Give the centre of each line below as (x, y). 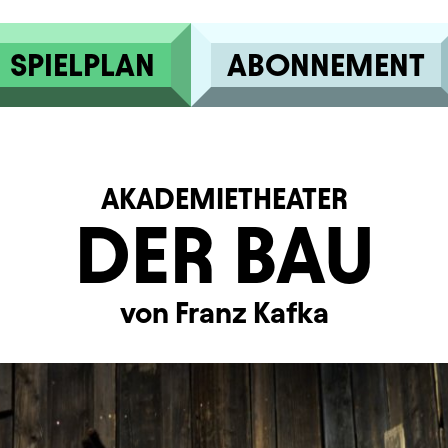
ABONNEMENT (325, 65)
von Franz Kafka (224, 312)
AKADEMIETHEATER (224, 198)
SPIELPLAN (82, 65)
